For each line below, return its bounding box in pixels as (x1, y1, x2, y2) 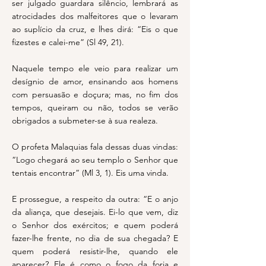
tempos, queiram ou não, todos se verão (12, 102, 178, 113)
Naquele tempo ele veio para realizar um (12, 63, 178, 74)
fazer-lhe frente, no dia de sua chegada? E (12, 233, 178, 243)
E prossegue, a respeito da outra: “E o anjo (12, 194, 178, 204)
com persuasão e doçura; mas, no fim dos (12, 89, 178, 100)
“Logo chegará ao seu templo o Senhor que (12, 154, 178, 165)
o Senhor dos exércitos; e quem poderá (12, 220, 178, 230)
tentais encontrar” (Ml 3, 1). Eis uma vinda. (12, 167, 169, 178)
